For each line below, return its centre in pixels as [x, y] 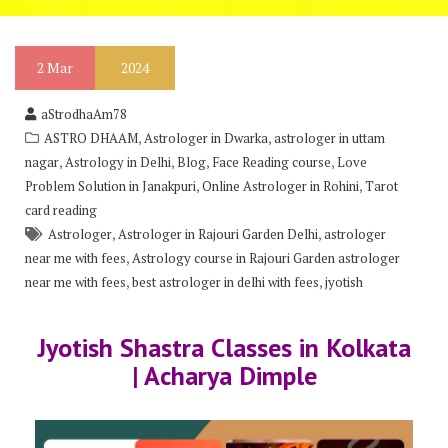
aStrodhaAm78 [84, 114]
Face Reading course [271, 162]
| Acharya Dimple [224, 375]
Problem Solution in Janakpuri [110, 186]
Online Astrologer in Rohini [280, 186]
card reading [61, 210]
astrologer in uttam [329, 138]
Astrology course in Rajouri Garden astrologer [266, 258]
